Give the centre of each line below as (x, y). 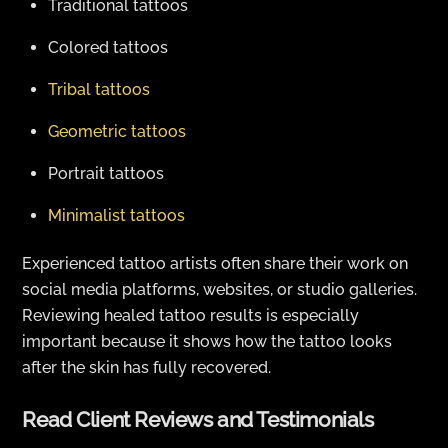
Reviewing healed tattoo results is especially (191, 316)
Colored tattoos (108, 48)
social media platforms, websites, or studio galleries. (220, 290)
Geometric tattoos (117, 132)
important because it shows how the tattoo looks (207, 342)
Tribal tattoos (99, 90)
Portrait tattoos (106, 174)
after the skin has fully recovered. (147, 368)
